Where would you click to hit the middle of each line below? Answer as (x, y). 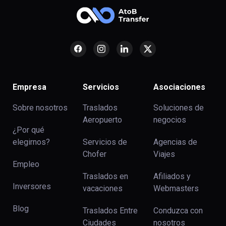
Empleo (26, 164)
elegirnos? (31, 142)
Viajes (164, 154)
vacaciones (103, 189)
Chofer (95, 154)
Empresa (30, 87)
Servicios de (105, 142)
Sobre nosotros (40, 108)
